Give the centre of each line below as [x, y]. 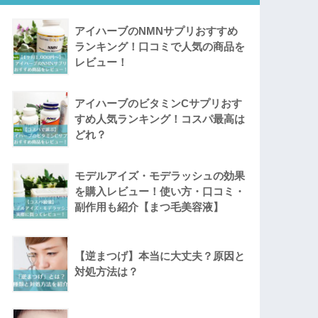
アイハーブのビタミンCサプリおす [159, 104]
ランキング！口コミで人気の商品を [160, 47]
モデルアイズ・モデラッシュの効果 [160, 176]
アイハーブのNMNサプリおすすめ [157, 31]
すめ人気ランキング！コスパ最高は [160, 119]
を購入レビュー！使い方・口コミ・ [160, 192]
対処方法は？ [107, 272]
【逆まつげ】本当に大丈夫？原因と [160, 256]
